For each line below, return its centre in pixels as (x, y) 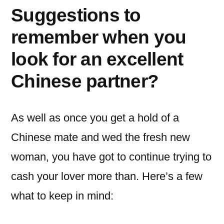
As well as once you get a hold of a (95, 118)
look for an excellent (97, 59)
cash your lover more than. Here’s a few (107, 176)
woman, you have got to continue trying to (111, 157)
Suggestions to (76, 15)
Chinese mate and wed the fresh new (100, 137)
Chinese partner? (85, 81)
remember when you (99, 37)
